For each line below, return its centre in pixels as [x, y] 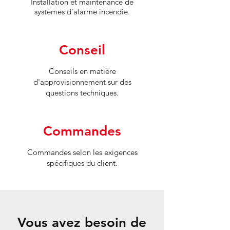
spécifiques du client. [82, 163]
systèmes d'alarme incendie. [82, 12]
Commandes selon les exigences [82, 152]
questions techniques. [82, 93]
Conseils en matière [82, 71]
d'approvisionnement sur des [82, 82]
